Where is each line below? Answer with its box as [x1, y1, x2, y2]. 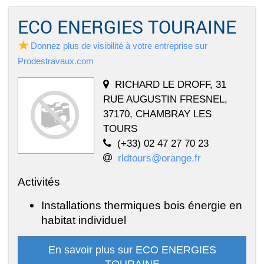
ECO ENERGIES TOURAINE [18, 15, 236, 39]
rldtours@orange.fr [118, 152, 201, 164]
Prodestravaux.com [18, 56, 94, 67]
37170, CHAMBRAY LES [103, 108, 212, 120]
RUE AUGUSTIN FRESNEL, [103, 93, 227, 105]
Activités [18, 175, 60, 189]
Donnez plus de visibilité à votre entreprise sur [31, 41, 207, 51]
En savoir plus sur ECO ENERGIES [48, 244, 216, 256]
